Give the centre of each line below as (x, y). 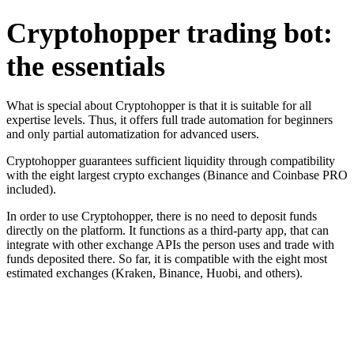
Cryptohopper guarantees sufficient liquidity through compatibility (171, 160)
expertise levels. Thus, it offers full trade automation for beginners (169, 119)
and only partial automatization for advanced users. (133, 134)
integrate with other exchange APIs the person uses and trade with (170, 244)
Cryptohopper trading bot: (169, 34)
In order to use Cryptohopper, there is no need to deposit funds (162, 216)
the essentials (86, 67)
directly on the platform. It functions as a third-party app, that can (168, 230)
